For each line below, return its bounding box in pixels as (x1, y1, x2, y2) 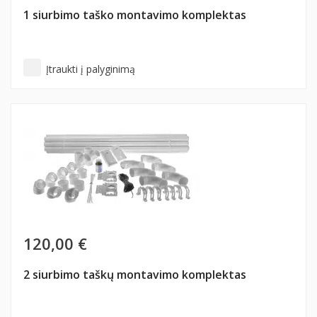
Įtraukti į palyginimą (46, 62, 135, 76)
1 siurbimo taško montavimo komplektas (23, 7, 246, 23)
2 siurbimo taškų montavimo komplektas (23, 267, 246, 282)
